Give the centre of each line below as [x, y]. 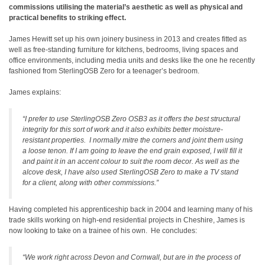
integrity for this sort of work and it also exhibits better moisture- [123, 130]
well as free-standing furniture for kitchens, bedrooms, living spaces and [124, 50]
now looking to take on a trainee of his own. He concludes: [103, 231]
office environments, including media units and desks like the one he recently [132, 60]
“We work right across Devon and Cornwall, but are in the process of [131, 257]
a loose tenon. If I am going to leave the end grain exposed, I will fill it [132, 151]
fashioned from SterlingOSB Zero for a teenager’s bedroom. [104, 71]
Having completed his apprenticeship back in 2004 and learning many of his [131, 209]
